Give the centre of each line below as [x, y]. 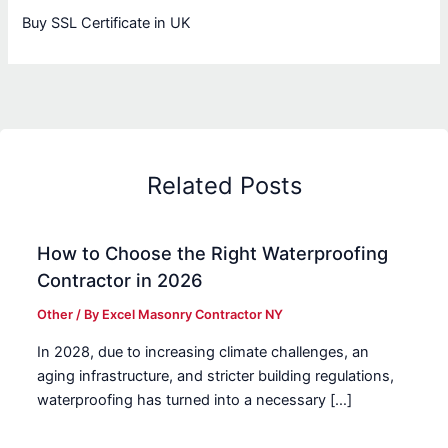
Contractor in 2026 [120, 280]
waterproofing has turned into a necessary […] [195, 399]
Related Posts [224, 185]
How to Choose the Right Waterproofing [213, 253]
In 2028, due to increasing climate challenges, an [203, 351]
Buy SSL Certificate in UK [107, 23]
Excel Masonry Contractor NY [193, 315]
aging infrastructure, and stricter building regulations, [216, 375]
